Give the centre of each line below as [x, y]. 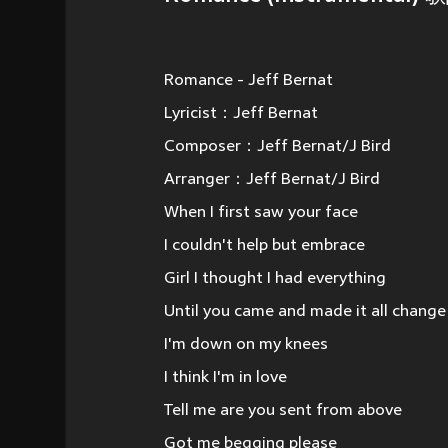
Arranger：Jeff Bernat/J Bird [272, 180]
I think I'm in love [225, 378]
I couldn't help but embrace [264, 246]
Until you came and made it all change [305, 312]
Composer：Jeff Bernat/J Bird [277, 147]
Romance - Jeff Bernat [248, 81]
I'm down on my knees [246, 345]
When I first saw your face [261, 213]
